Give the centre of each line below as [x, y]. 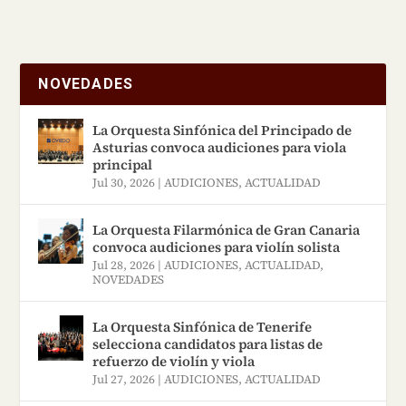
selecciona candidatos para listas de [208, 343]
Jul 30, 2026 [124, 182]
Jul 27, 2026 [124, 379]
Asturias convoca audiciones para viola [220, 147]
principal [123, 164]
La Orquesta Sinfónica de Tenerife [203, 326]
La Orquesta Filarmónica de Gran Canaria [227, 229]
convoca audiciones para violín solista [217, 246]
